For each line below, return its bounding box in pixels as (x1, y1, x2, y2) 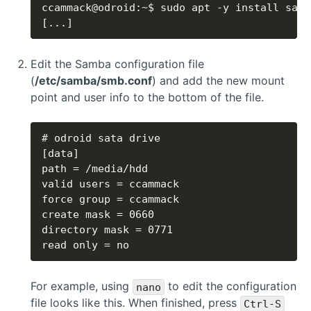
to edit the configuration (164, 279, 296, 294)
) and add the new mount (152, 74, 285, 88)
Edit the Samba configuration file (31, 57, 204, 72)
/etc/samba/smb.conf (35, 74, 152, 88)
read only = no (42, 239, 129, 252)
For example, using (31, 279, 133, 294)
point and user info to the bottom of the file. (31, 90, 264, 105)
